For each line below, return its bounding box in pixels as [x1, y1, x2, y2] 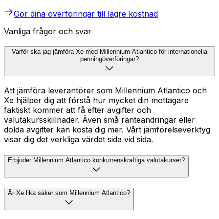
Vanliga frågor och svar [4, 26, 91, 36]
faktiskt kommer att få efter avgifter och [4, 105, 151, 115]
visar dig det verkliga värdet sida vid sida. [4, 134, 153, 144]
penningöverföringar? [80, 55, 139, 63]
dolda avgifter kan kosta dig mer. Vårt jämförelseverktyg [4, 125, 210, 134]
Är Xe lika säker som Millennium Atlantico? [8, 189, 130, 197]
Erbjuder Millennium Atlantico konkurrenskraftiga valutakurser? [8, 156, 185, 164]
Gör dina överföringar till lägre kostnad [14, 8, 158, 19]
